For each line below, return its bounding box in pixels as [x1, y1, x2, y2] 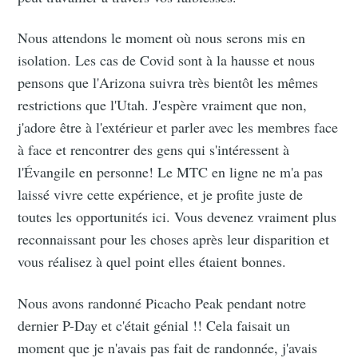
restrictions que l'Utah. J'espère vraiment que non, [18, 95, 308, 115]
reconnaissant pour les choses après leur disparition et [18, 229, 330, 249]
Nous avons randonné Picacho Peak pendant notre [18, 292, 307, 312]
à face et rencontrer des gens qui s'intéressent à [18, 140, 290, 160]
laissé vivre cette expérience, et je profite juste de [18, 185, 304, 205]
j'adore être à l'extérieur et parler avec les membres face [18, 117, 339, 137]
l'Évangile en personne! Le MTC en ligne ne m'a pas [18, 162, 324, 182]
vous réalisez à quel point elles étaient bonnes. [18, 252, 287, 272]
